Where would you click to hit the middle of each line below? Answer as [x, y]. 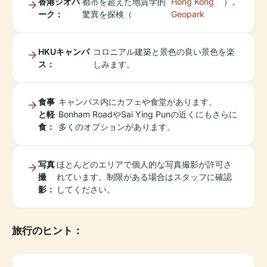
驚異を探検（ [108, 14]
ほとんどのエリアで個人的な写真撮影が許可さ [145, 164]
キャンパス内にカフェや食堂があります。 [137, 102]
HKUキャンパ [64, 52]
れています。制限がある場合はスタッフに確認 [145, 177]
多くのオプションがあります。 [117, 127]
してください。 [86, 190]
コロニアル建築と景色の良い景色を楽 [164, 52]
